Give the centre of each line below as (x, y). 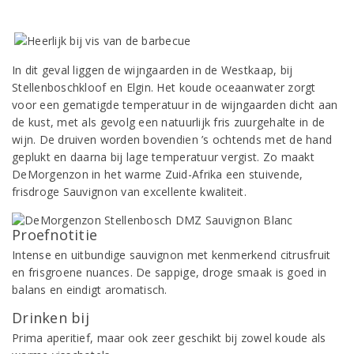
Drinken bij (51, 318)
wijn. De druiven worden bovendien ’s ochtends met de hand (172, 139)
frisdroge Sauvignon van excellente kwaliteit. (129, 192)
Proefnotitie (55, 235)
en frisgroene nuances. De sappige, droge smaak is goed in (169, 272)
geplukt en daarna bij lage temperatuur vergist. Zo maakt (163, 157)
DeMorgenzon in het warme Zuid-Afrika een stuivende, (158, 174)
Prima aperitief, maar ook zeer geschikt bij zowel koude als (169, 338)
